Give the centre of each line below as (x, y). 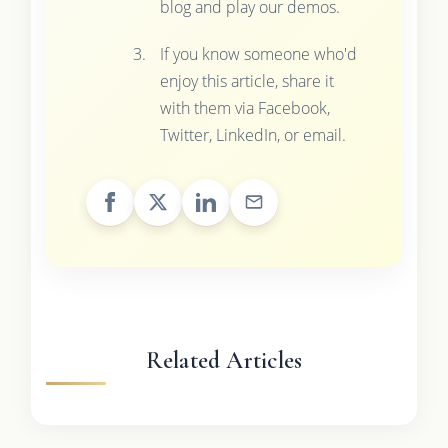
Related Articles (224, 361)
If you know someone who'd (258, 54)
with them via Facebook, (244, 108)
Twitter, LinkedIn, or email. (252, 135)
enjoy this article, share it (246, 81)
